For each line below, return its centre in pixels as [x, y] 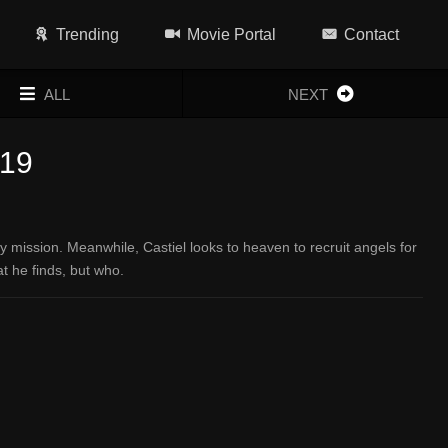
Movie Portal [232, 34]
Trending [88, 34]
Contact [372, 34]
